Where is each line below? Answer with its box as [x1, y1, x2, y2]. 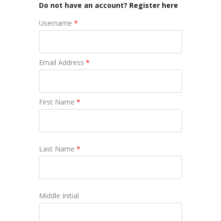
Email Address [39, 58, 84, 67]
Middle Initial [39, 191, 79, 200]
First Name [39, 97, 74, 107]
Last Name [39, 144, 74, 153]
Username [39, 18, 72, 28]
